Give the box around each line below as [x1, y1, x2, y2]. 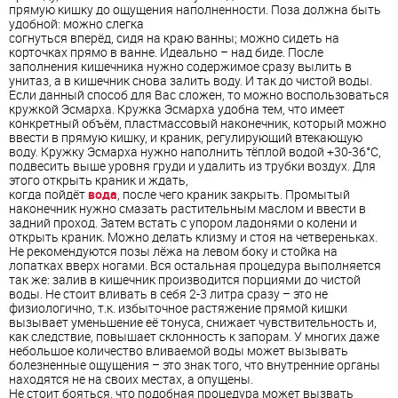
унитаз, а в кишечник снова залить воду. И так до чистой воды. [9, 72, 372, 90]
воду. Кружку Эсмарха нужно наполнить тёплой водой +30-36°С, [9, 143, 381, 161]
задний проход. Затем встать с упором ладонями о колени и [9, 214, 357, 232]
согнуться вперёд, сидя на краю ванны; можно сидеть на [9, 29, 339, 47]
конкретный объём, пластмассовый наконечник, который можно [9, 115, 386, 132]
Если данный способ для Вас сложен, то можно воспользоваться [9, 86, 389, 104]
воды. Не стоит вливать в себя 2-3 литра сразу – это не [9, 285, 328, 303]
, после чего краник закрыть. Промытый [117, 186, 350, 203]
